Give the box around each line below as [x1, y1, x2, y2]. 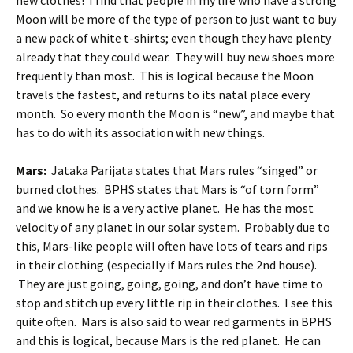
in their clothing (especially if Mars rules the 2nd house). [16, 257, 317, 273]
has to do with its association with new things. [16, 124, 265, 140]
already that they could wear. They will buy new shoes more [16, 49, 335, 65]
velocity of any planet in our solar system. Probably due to [16, 219, 330, 235]
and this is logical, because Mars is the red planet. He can [16, 333, 321, 348]
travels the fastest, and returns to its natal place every [16, 87, 310, 102]
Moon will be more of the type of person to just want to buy [16, 11, 336, 27]
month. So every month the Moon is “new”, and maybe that [16, 106, 335, 121]
